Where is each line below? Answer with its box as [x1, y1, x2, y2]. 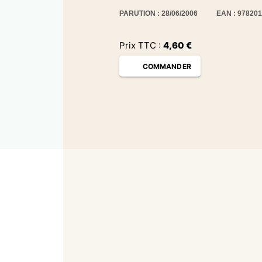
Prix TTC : [119, 40, 163, 51]
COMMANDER [143, 61, 191, 71]
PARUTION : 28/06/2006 [119, 9, 198, 18]
